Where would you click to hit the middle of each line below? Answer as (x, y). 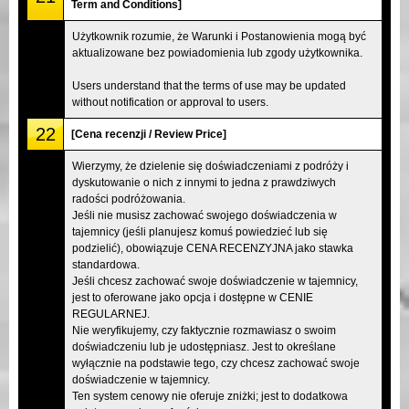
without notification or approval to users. (170, 102)
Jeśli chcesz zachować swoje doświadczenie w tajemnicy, (215, 281)
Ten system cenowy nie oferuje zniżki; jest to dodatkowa (210, 396)
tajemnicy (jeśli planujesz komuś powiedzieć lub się (200, 231)
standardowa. (106, 264)
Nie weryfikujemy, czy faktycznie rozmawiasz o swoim (204, 330)
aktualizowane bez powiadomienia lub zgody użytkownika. (217, 52)
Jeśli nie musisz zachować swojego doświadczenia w (204, 215)
